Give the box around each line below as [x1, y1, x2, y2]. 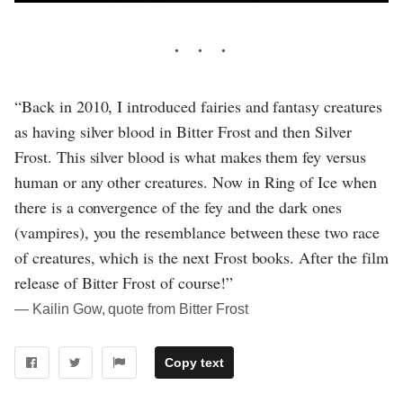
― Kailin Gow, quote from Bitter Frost [14, 301, 248, 318]
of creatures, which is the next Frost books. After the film [14, 246, 389, 269]
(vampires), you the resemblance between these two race [14, 221, 380, 244]
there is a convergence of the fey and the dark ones [14, 196, 343, 219]
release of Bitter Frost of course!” [14, 272, 233, 294]
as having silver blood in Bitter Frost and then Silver [14, 121, 352, 143]
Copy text [164, 355, 224, 371]
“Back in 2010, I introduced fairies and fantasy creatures [14, 95, 382, 118]
